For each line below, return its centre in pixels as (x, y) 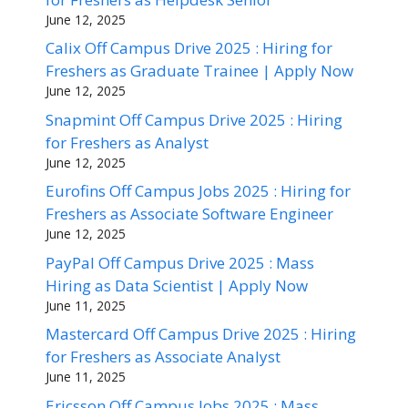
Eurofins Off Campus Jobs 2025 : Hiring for (198, 191)
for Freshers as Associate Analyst (163, 357)
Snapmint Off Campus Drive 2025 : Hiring (194, 119)
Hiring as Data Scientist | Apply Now (177, 285)
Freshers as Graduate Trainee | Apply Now (199, 71)
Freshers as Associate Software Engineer (189, 214)
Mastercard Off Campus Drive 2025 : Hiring (201, 334)
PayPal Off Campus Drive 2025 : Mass (180, 262)
